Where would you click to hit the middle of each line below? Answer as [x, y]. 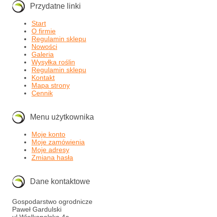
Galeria [43, 54]
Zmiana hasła [52, 157]
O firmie [44, 31]
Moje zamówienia [58, 142]
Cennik [42, 93]
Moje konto [48, 134]
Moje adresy [50, 150]
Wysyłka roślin [53, 62]
